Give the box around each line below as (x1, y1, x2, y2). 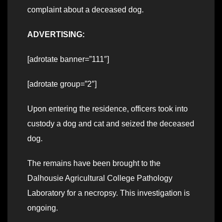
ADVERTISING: (27, 30, 85, 39)
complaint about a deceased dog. (27, 5, 144, 14)
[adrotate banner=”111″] (27, 55, 109, 64)
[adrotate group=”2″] (27, 80, 97, 89)
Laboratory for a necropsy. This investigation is (27, 189, 190, 198)
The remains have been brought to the (27, 159, 161, 168)
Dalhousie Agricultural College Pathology (27, 174, 172, 183)
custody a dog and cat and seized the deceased (27, 119, 194, 128)
